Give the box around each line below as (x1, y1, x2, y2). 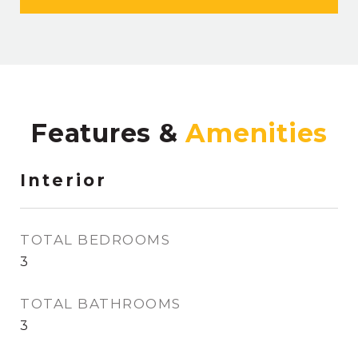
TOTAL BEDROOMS (20, 232, 170, 249)
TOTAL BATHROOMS (20, 296, 181, 312)
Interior (20, 170, 107, 191)
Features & (30, 117, 186, 149)
